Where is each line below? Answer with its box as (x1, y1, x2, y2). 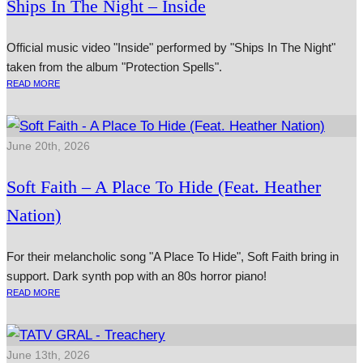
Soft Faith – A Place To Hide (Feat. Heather (6, 177, 321, 198)
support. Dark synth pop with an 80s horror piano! (6, 269, 267, 284)
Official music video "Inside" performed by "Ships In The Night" (6, 41, 335, 55)
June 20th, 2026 (6, 139, 90, 153)
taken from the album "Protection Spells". (6, 60, 222, 75)
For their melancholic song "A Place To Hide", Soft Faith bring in (6, 250, 339, 264)
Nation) (6, 205, 61, 226)
